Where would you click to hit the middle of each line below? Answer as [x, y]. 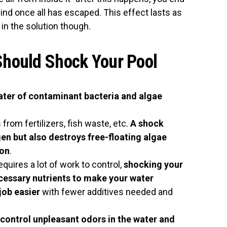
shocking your [153, 165]
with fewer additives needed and [106, 192]
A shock [146, 124]
